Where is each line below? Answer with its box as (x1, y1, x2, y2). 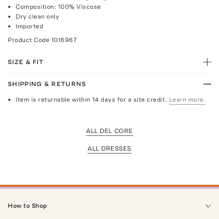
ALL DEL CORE (86, 127, 133, 134)
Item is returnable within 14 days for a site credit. (16, 95, 168, 103)
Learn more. (169, 95, 206, 103)
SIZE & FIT (8, 58, 44, 66)
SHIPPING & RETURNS (8, 80, 87, 88)
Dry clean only (16, 12, 60, 20)
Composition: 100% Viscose (16, 2, 101, 10)
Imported (16, 22, 44, 30)
